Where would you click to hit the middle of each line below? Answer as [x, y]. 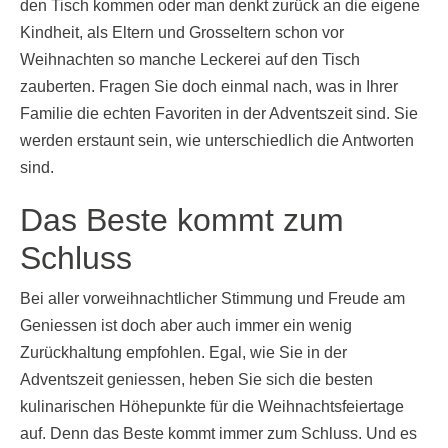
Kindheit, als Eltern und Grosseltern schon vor [182, 32]
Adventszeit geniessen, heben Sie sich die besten [196, 379]
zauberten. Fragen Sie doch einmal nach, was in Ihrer [209, 86]
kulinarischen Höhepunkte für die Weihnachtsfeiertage [212, 406]
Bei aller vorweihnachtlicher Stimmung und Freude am [212, 298]
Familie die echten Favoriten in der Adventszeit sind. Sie [219, 113]
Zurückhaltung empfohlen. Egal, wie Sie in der [183, 352]
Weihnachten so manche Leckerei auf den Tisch [190, 59]
